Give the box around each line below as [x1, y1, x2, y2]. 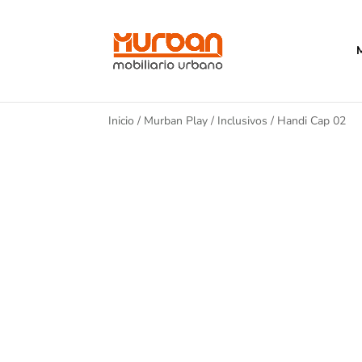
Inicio [108, 113, 135, 128]
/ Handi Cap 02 [267, 113, 347, 128]
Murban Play [144, 113, 208, 128]
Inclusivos [217, 113, 268, 128]
